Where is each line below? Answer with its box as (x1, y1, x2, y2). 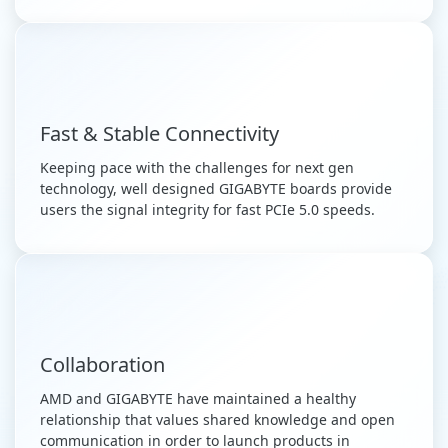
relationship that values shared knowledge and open (40, 410, 395, 430)
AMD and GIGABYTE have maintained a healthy (40, 389, 356, 409)
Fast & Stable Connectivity (40, 120, 279, 148)
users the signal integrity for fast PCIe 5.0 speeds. (40, 200, 375, 220)
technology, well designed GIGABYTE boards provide (40, 179, 392, 199)
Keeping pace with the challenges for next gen (40, 158, 354, 178)
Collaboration (40, 351, 165, 379)
